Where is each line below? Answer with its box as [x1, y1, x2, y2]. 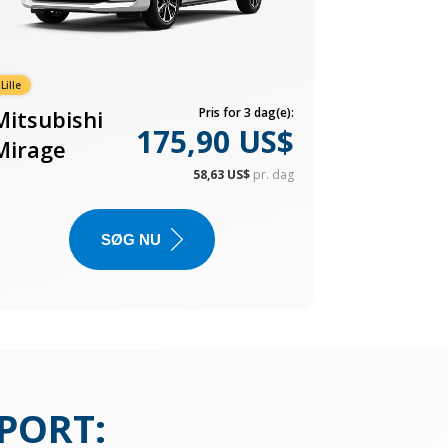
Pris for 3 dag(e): [198, 104, 294, 121]
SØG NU [101, 231, 162, 248]
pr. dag [252, 166, 294, 183]
